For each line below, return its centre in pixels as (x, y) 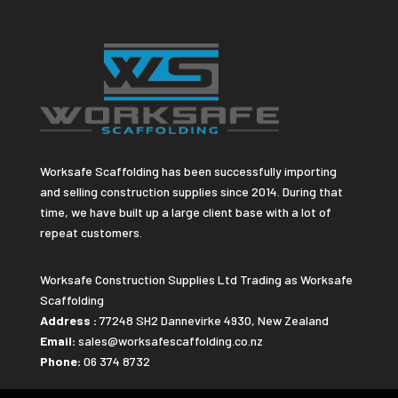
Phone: (60, 361)
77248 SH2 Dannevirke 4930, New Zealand (214, 320)
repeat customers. (91, 232)
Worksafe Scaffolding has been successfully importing (188, 171)
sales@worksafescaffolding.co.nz (170, 340)
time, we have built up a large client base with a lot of (185, 211)
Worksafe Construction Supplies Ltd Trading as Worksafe (196, 279)
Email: (57, 340)
